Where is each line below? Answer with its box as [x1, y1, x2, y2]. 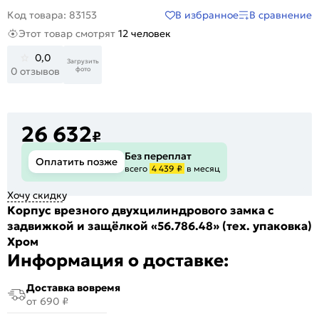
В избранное [175, 8, 239, 21]
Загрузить [66, 56, 99, 65]
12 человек [118, 27, 171, 41]
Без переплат [125, 149, 192, 162]
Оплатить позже [36, 155, 117, 169]
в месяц [184, 162, 220, 174]
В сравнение [249, 8, 312, 21]
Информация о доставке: [7, 249, 229, 271]
